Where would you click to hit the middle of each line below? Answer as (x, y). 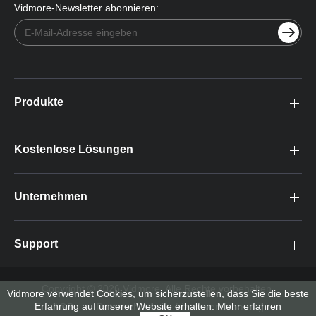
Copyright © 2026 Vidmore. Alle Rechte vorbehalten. (158, 289)
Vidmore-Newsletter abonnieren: (86, 8)
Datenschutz (124, 307)
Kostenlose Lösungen (74, 150)
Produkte (39, 102)
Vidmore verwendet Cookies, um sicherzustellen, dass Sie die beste (158, 293)
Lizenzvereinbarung (219, 307)
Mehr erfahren (249, 306)
